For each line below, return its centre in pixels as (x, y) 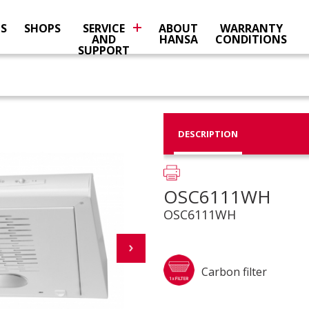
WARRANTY (251, 28)
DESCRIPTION (208, 133)
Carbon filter (234, 271)
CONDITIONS (251, 39)
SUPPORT (104, 50)
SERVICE (104, 28)
